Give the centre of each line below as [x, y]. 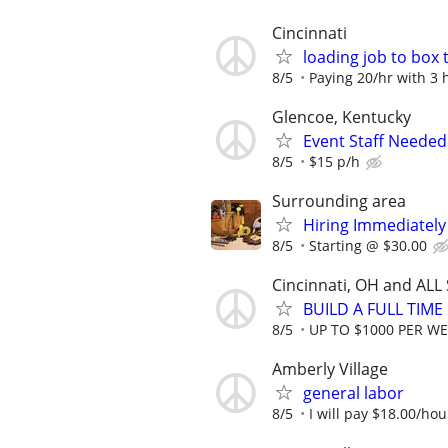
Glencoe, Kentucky [341, 116]
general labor [353, 393]
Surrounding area [339, 201]
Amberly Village [330, 369]
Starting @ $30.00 [368, 246]
